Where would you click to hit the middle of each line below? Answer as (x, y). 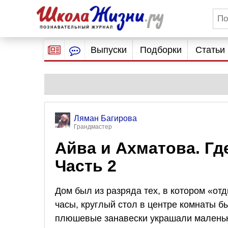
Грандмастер (93, 127)
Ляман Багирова (105, 118)
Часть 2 (86, 166)
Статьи (210, 50)
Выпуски (108, 50)
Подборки (161, 50)
